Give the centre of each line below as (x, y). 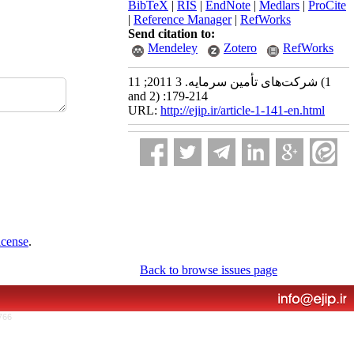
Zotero (240, 48)
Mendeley (173, 48)
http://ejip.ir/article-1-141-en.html (243, 110)
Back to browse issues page (209, 270)
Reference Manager (183, 19)
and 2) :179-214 (168, 96)
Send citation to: (171, 34)
